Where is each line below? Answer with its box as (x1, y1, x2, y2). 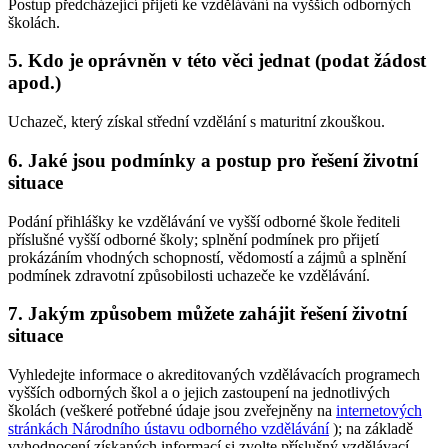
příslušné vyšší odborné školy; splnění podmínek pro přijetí (8, 230, 379, 248)
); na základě (329, 420, 413, 438)
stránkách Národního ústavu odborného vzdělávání (8, 420, 329, 438)
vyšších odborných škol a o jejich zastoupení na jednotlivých (8, 384, 390, 402)
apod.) (8, 72, 61, 94)
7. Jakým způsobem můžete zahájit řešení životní (8, 303, 407, 325)
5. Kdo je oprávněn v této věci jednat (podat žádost (8, 50, 426, 72)
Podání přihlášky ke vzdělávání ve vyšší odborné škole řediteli (8, 212, 400, 230)
